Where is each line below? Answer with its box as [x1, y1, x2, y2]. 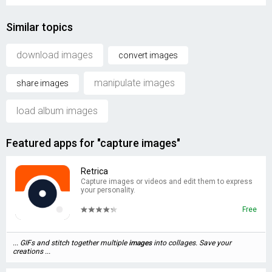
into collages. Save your [152, 239, 231, 247]
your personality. [81, 186, 135, 194]
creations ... [13, 247, 50, 256]
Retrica [81, 166, 108, 176]
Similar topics [6, 21, 73, 33]
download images [16, 49, 93, 61]
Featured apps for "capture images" [6, 137, 180, 149]
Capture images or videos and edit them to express [81, 177, 253, 186]
